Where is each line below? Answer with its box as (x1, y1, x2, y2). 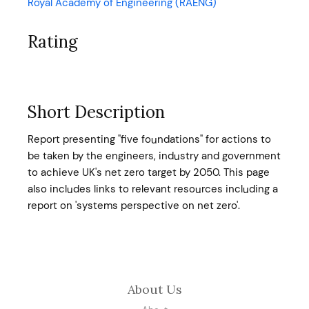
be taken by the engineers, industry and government (28, 149, 281, 163)
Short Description (28, 101, 165, 123)
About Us (127, 281, 182, 297)
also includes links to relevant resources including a (28, 182, 278, 196)
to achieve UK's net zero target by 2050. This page (28, 166, 270, 179)
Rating (28, 31, 78, 52)
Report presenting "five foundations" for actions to (28, 132, 271, 146)
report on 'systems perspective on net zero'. (28, 199, 240, 212)
